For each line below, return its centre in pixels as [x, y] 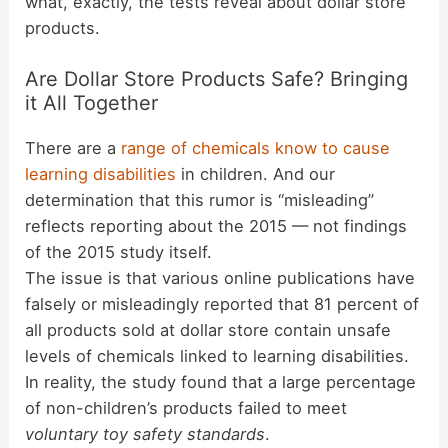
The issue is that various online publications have [220, 278]
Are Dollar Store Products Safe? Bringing [217, 79]
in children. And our [256, 174]
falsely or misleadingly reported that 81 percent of [222, 304]
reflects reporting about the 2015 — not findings [216, 226]
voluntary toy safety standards [145, 434]
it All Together [92, 103]
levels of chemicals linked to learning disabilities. [217, 356]
